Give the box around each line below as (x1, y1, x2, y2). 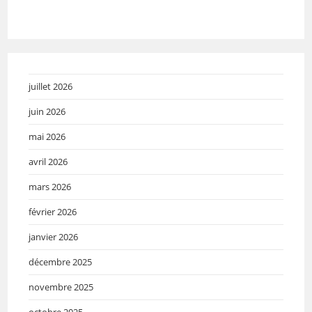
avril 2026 (29, 155, 68, 169)
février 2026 (29, 205, 77, 219)
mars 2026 (29, 180, 72, 194)
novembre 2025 (29, 281, 94, 294)
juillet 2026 (29, 80, 73, 93)
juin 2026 (29, 105, 66, 118)
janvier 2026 (29, 231, 79, 244)
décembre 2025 (29, 256, 93, 269)
